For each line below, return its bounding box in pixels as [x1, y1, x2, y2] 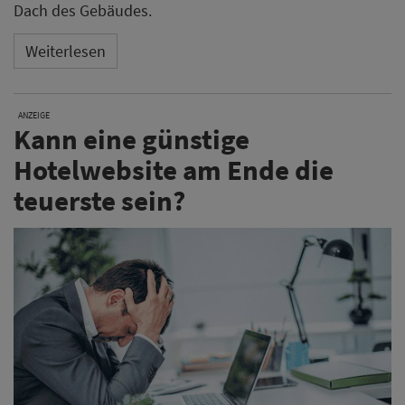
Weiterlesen [25, 40, 106, 61]
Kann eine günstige [14, 121, 250, 157]
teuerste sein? [14, 183, 185, 219]
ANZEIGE [18, 109, 50, 122]
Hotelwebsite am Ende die [14, 152, 334, 188]
